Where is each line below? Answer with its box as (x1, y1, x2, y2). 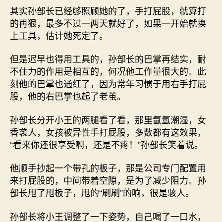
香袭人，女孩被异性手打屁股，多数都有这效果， (10, 125, 206, 138)
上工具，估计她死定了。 (10, 28, 108, 42)
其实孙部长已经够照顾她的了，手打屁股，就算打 (10, 3, 206, 17)
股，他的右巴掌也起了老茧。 (10, 89, 126, 102)
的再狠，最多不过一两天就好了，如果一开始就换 (10, 16, 206, 29)
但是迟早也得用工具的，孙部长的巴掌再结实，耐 (10, 52, 206, 65)
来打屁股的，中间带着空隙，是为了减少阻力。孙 (10, 173, 206, 186)
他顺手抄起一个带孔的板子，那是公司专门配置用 (10, 161, 206, 174)
